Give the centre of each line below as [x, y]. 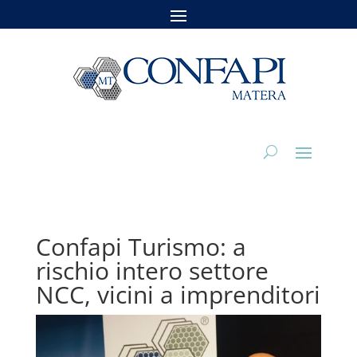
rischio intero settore [152, 271]
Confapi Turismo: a [141, 247]
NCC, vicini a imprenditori [178, 294]
